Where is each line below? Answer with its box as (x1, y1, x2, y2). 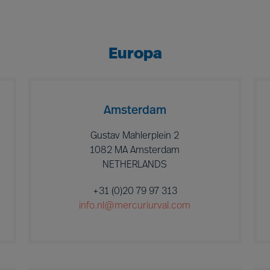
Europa (108, 46, 162, 63)
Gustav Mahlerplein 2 (90, 131, 180, 141)
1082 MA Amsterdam (90, 146, 180, 155)
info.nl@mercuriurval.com (79, 201, 191, 211)
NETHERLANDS (102, 160, 168, 170)
